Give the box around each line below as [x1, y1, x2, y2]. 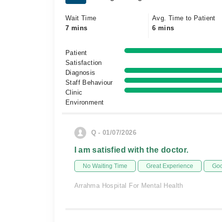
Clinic [65, 89, 83, 96]
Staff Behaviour [65, 79, 113, 86]
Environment [65, 99, 104, 106]
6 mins [152, 24, 174, 32]
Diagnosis [65, 69, 96, 76]
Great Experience [146, 163, 193, 169]
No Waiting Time [82, 163, 127, 169]
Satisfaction [65, 59, 102, 66]
